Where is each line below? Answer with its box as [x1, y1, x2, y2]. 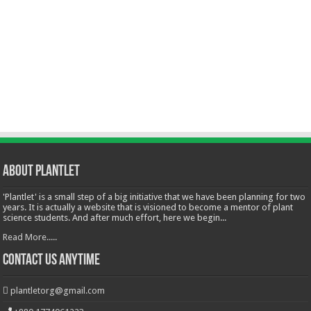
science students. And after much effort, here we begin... [3, 212, 227, 224]
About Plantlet [3, 164, 81, 180]
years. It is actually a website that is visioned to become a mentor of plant [3, 202, 294, 213]
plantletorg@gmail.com [10, 285, 106, 296]
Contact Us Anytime [3, 253, 101, 269]
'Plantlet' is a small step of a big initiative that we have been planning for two [3, 192, 306, 203]
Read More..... [3, 232, 58, 243]
